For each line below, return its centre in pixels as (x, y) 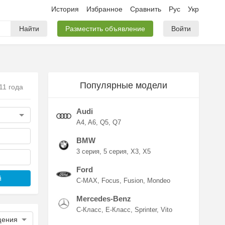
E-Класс (118, 210)
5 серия (115, 151)
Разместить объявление (105, 29)
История (65, 9)
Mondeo (159, 181)
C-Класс (89, 210)
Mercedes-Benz (104, 199)
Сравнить (146, 9)
